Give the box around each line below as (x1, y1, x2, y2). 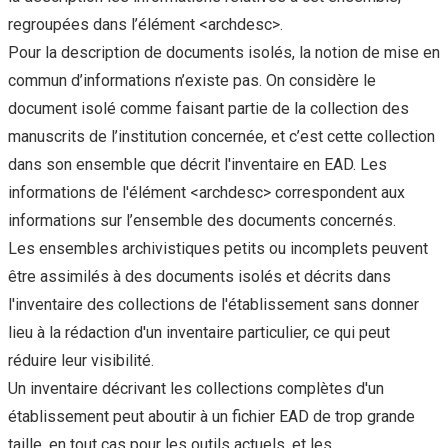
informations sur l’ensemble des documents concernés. (8, 211, 396, 231)
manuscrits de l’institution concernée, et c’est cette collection (8, 127, 435, 147)
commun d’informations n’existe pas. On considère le (8, 71, 376, 91)
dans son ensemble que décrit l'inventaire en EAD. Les (8, 155, 387, 175)
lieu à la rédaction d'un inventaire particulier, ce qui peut (8, 323, 390, 343)
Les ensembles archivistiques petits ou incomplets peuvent (8, 239, 428, 259)
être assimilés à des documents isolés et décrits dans (8, 267, 391, 287)
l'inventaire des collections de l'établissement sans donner (8, 295, 419, 315)
